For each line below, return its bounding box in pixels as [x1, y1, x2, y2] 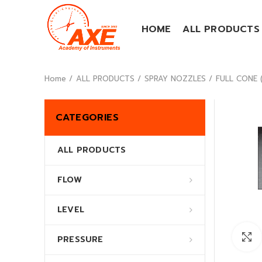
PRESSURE [57, 233, 104, 246]
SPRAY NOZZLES [144, 73, 206, 84]
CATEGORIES [56, 111, 119, 125]
